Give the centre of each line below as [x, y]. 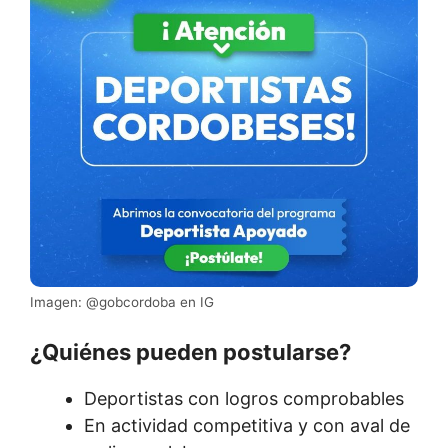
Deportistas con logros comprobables [244, 399]
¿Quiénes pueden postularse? [190, 352]
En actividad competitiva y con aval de [247, 426]
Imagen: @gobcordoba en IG [122, 302]
